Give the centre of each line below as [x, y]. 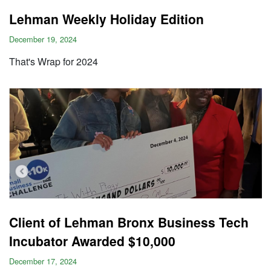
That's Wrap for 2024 [54, 61]
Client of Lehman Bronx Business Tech [129, 222]
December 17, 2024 [43, 261]
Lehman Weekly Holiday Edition [106, 19]
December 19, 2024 [43, 39]
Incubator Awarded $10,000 [92, 241]
